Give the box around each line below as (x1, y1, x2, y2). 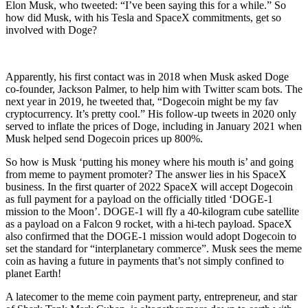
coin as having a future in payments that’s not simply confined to (5, 254, 284, 267)
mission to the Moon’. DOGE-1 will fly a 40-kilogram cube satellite (5, 205, 299, 217)
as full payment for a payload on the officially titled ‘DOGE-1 (5, 192, 273, 205)
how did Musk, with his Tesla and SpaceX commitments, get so (5, 11, 281, 23)
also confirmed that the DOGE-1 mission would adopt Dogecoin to (5, 230, 296, 242)
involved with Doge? (5, 23, 97, 36)
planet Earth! (5, 267, 61, 279)
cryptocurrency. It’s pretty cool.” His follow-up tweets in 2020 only (5, 107, 296, 120)
